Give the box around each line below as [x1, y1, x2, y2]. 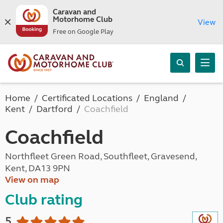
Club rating [5, 191, 83, 209]
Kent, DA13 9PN [5, 163, 70, 174]
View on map [5, 174, 59, 185]
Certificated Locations [42, 93, 132, 104]
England [144, 93, 179, 104]
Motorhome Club [52, 15, 112, 24]
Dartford [36, 104, 73, 114]
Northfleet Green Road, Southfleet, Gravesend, [5, 151, 197, 162]
